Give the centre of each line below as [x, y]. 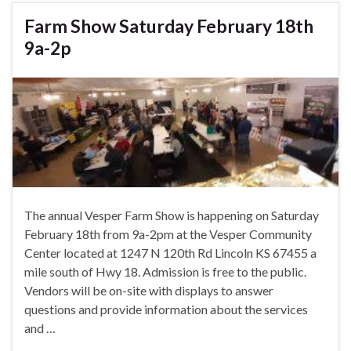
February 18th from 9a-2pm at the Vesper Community [168, 234]
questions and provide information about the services [166, 309]
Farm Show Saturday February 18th [169, 26]
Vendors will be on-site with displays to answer [149, 291]
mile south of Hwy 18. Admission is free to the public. [165, 272]
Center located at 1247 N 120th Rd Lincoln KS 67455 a [170, 253]
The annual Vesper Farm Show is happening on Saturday [172, 215]
